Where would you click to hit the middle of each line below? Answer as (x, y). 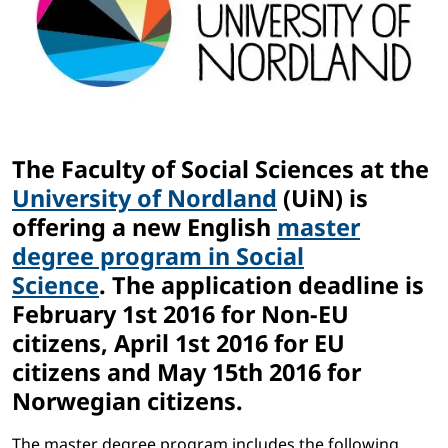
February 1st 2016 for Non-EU (180, 314)
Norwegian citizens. (127, 401)
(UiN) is (322, 198)
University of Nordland (144, 198)
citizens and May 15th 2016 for (186, 372)
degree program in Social (158, 256)
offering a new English (144, 227)
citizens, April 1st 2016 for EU (178, 343)
